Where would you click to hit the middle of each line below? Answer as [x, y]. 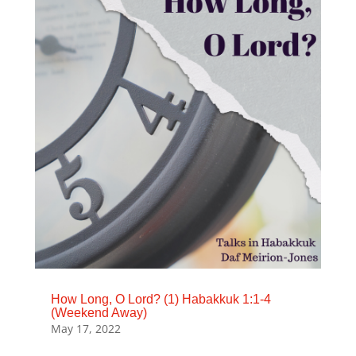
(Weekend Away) [99, 312]
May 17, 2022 [85, 328]
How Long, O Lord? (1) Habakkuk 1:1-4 [161, 299]
